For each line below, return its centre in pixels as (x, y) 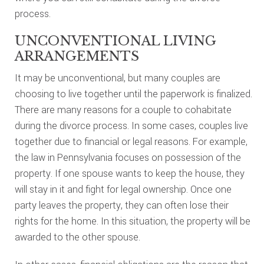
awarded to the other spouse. (77, 237)
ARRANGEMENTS (77, 56)
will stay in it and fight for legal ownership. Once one (123, 189)
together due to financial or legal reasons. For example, (131, 142)
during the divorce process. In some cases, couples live (131, 126)
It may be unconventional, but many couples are (117, 78)
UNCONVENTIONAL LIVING (115, 41)
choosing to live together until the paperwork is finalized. (133, 94)
